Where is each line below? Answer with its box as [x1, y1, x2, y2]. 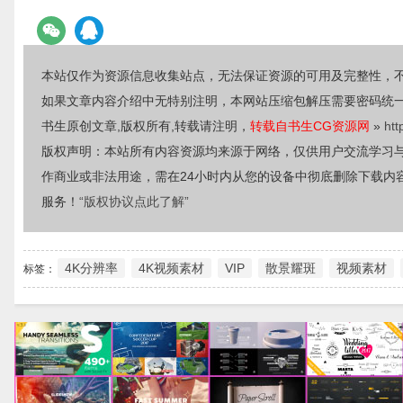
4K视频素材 [139, 261, 204, 275]
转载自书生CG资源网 [250, 119, 370, 133]
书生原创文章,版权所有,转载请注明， [41, 119, 250, 133]
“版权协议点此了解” [79, 194, 189, 209]
